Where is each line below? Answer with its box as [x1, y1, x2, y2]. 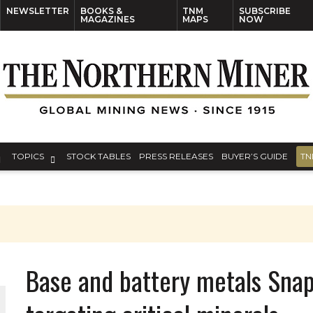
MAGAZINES [80, 14, 135, 24]
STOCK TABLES [66, 151, 131, 161]
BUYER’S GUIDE [221, 151, 288, 161]
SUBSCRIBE [238, 6, 291, 16]
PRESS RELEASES [139, 151, 213, 161]
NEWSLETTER [6, 6, 69, 16]
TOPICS [12, 151, 44, 161]
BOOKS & [80, 6, 122, 16]
